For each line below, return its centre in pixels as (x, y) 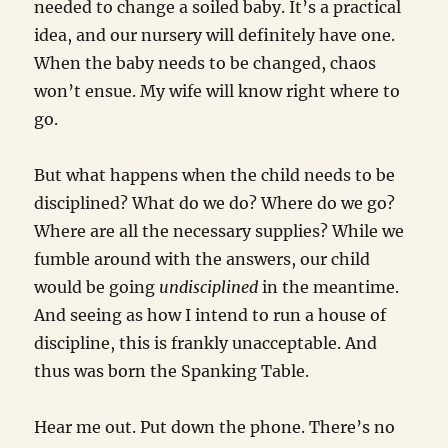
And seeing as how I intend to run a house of (210, 315)
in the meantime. (329, 287)
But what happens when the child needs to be (215, 175)
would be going (97, 287)
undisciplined (209, 287)
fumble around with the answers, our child (202, 259)
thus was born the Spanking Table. (172, 371)
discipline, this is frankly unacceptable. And (206, 343)
